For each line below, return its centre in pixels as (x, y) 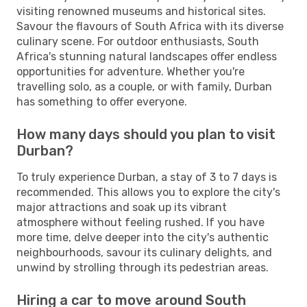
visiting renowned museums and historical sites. (141, 11)
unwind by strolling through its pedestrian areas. (143, 267)
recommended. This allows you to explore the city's (148, 192)
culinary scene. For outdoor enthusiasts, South (138, 41)
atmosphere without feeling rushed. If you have (140, 222)
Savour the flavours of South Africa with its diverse (150, 26)
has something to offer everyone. (102, 101)
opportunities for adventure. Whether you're (131, 71)
